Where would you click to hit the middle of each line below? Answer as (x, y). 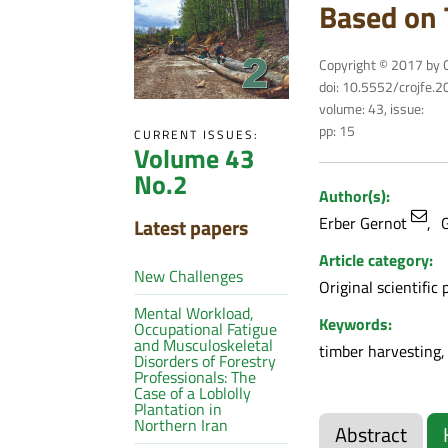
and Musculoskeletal (204, 344)
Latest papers (191, 227)
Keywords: (355, 323)
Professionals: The (195, 376)
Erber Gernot (364, 222)
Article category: (375, 259)
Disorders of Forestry (205, 360)
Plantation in (178, 408)
